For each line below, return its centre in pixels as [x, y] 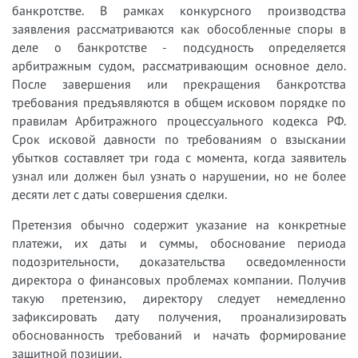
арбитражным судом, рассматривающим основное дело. [179, 65]
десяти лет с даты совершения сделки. [119, 194]
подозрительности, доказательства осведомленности [179, 261]
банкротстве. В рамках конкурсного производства [179, 10]
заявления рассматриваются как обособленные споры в [179, 28]
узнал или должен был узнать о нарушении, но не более [179, 175]
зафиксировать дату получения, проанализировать [179, 316]
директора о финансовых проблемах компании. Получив [179, 279]
